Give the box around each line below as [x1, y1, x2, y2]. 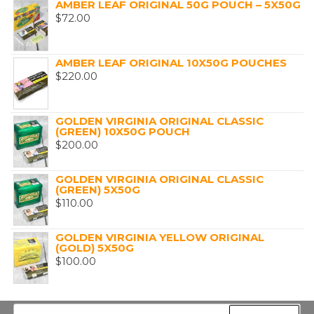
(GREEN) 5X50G [55, 182, 140, 196]
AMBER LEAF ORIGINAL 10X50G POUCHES [55, 55, 287, 69]
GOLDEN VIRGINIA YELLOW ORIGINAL [55, 230, 264, 244]
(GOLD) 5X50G [55, 240, 134, 254]
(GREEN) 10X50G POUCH [55, 124, 190, 138]
